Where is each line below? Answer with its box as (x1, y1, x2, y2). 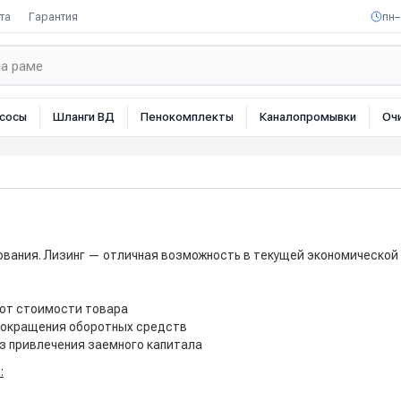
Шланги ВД (53, 110, 115, 124)
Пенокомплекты (141, 110, 234, 124)
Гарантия (29, 9, 78, 23)
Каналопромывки (260, 110, 356, 124)
